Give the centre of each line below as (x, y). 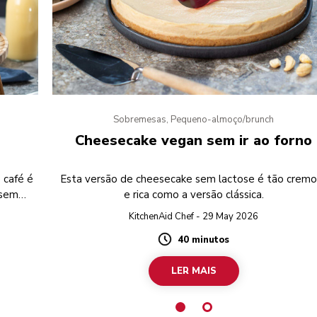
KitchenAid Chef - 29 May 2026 (194, 217)
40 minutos (204, 240)
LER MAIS (194, 271)
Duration (181, 246)
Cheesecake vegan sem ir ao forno (194, 141)
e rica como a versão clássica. (194, 195)
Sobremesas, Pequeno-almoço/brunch (194, 120)
